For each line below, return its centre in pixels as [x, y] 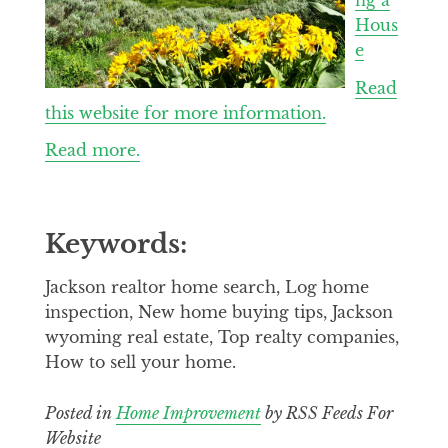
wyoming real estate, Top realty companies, [221, 337]
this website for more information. [185, 112]
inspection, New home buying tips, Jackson [218, 312]
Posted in [80, 413]
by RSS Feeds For [326, 413]
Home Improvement [188, 413]
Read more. [92, 150]
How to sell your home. [140, 362]
